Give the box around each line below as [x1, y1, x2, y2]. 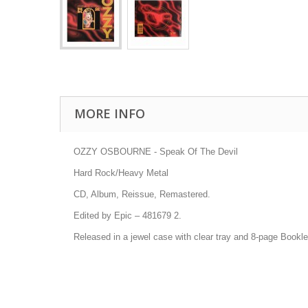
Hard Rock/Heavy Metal [74, 167, 168, 178]
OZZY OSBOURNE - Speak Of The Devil [74, 146, 238, 157]
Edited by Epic [74, 210, 132, 221]
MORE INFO [74, 104, 145, 122]
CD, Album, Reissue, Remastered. [74, 188, 210, 199]
